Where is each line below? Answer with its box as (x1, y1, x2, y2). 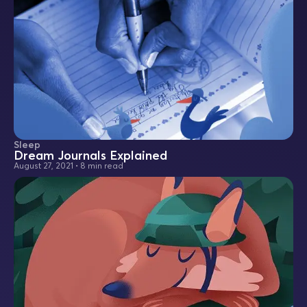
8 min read (80, 160, 123, 171)
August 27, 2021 (14, 160, 73, 171)
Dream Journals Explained (14, 147, 167, 163)
